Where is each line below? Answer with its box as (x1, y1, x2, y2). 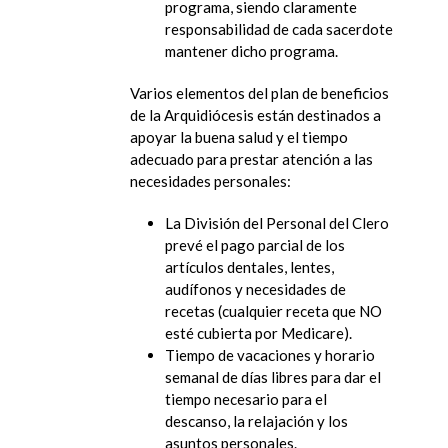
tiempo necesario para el (165, 389, 327, 408)
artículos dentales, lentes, (165, 257, 334, 276)
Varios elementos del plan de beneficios (130, 83, 389, 102)
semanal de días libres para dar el (165, 367, 381, 386)
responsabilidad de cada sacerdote (165, 19, 393, 38)
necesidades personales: (130, 171, 291, 190)
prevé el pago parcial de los (165, 235, 345, 254)
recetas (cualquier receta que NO (165, 301, 382, 320)
